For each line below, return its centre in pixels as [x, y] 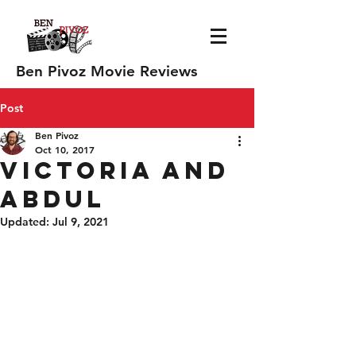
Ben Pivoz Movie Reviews [106, 71]
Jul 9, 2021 [81, 222]
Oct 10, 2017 [65, 149]
